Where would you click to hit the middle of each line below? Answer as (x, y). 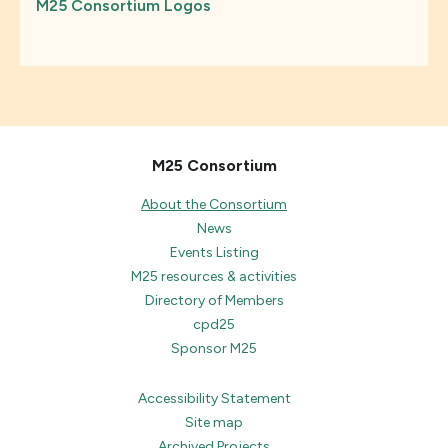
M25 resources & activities (214, 276)
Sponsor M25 (214, 348)
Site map (214, 422)
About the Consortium (214, 204)
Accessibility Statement (214, 398)
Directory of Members (214, 300)
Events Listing (214, 252)
